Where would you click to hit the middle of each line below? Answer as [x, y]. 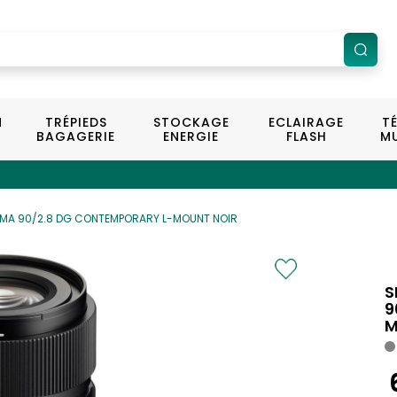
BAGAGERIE [76, 136]
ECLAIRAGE [307, 122]
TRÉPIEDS [76, 122]
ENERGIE [191, 136]
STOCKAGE [191, 122]
